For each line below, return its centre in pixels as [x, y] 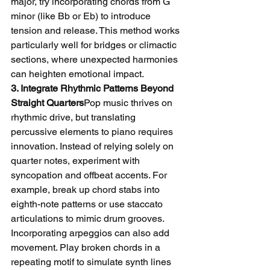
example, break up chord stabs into [86, 190]
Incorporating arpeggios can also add [91, 233]
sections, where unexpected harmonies [96, 59]
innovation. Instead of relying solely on [93, 146]
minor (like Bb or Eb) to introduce [82, 16]
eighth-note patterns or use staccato [88, 204]
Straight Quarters [47, 103]
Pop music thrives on [129, 103]
